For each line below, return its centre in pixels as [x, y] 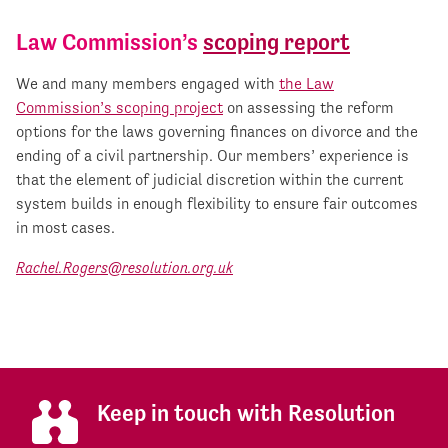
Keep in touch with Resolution [246, 412]
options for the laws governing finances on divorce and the [217, 131]
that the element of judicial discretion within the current [209, 179]
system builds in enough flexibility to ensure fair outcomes [217, 203]
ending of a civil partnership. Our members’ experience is [212, 155]
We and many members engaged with [147, 83]
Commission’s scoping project [119, 107]
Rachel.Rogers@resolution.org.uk [124, 267]
